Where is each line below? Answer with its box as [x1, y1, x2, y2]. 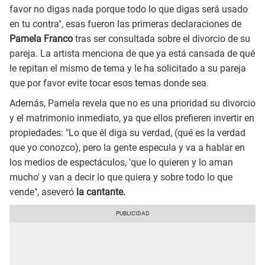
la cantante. [74, 186, 125, 198]
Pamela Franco [9, 33, 73, 44]
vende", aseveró [9, 186, 74, 198]
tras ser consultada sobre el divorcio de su [73, 33, 250, 44]
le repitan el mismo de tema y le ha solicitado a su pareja [9, 62, 246, 74]
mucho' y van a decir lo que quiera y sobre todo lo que [9, 171, 232, 183]
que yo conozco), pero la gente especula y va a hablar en [9, 141, 245, 153]
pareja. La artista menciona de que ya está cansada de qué [9, 47, 255, 59]
